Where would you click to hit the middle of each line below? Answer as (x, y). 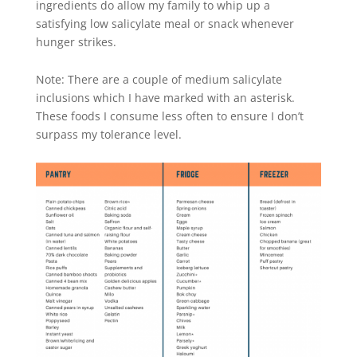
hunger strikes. (76, 42)
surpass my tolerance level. (108, 134)
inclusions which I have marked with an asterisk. (165, 97)
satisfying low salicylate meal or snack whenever (165, 24)
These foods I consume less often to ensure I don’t (169, 116)
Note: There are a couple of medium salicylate (159, 79)
